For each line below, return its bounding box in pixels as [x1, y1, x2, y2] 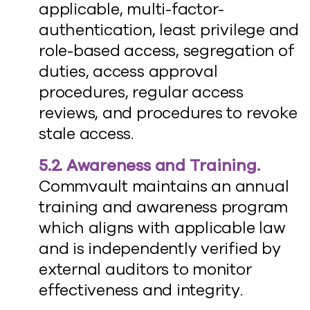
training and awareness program [39, 197, 289, 218]
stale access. [39, 123, 134, 145]
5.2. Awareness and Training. [39, 155, 260, 176]
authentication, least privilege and [39, 19, 299, 41]
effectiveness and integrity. [39, 280, 243, 301]
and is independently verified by [39, 238, 281, 259]
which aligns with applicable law [39, 217, 286, 239]
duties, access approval [39, 61, 218, 82]
